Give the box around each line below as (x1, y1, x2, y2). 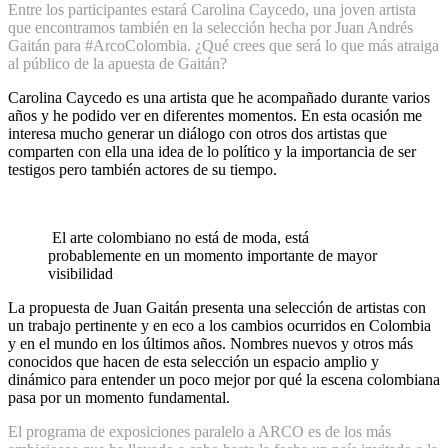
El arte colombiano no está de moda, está (48, 229, 309, 247)
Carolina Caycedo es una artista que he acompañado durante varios (8, 89, 430, 107)
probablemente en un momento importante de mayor (48, 247, 377, 265)
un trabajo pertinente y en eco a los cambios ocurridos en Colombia (8, 317, 431, 335)
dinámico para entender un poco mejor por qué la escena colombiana (8, 371, 440, 389)
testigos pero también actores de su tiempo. (8, 161, 277, 179)
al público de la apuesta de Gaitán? (8, 55, 227, 73)
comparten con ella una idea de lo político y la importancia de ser (8, 143, 416, 161)
